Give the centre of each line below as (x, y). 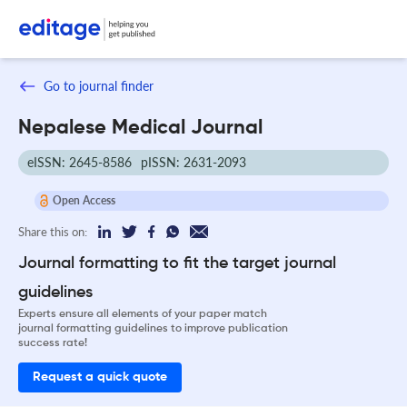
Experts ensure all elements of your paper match (143, 314)
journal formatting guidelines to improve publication (153, 328)
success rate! (53, 343)
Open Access (84, 200)
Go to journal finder (99, 86)
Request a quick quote (100, 377)
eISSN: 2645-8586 (79, 162)
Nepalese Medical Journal (140, 128)
